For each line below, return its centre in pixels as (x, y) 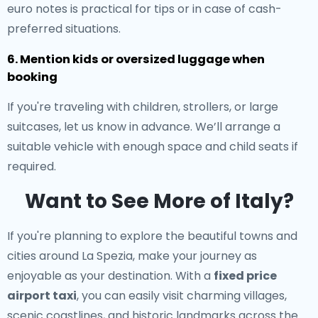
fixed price (245, 276)
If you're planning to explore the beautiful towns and (152, 236)
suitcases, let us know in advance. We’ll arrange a (144, 127)
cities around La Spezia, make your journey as (132, 256)
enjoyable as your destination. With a (110, 276)
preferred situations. (64, 29)
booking (32, 77)
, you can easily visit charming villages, (182, 296)
